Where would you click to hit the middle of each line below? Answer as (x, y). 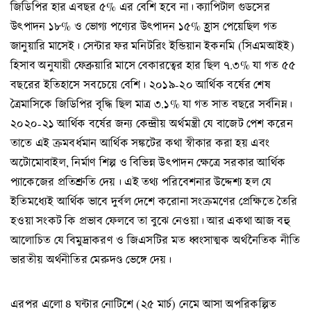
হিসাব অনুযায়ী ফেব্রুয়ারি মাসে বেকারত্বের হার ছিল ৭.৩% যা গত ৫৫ (153, 65)
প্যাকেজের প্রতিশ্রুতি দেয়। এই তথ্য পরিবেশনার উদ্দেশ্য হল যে (141, 181)
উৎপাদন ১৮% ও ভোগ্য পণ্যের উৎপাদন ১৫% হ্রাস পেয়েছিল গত (144, 26)
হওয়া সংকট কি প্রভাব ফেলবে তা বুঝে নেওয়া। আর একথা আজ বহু (151, 220)
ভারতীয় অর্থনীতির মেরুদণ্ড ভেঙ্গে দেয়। (91, 259)
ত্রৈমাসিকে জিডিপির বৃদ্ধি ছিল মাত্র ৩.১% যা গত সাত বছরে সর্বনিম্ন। (152, 103)
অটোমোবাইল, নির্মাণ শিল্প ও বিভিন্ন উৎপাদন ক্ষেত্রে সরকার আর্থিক (148, 162)
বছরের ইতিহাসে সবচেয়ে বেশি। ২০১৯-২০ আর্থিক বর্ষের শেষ (141, 84)
